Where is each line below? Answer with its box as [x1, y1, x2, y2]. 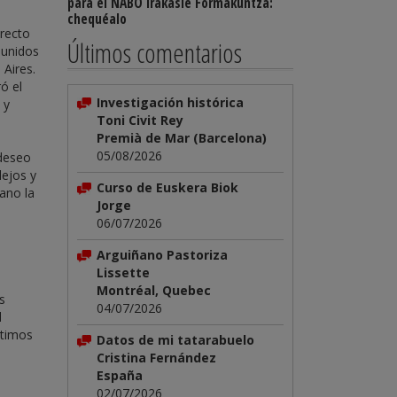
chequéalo [67, 10, 127, 28]
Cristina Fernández [97, 349, 216, 366]
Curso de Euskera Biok [97, 179, 238, 196]
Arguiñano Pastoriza [97, 246, 228, 263]
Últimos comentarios [67, 35, 242, 71]
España [97, 367, 143, 384]
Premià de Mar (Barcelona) [97, 129, 267, 146]
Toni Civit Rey [97, 112, 183, 128]
